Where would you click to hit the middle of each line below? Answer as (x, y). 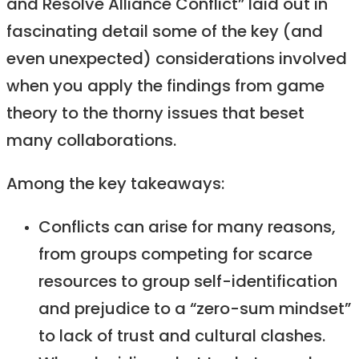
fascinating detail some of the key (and (165, 33)
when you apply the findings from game (165, 87)
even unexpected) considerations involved (177, 60)
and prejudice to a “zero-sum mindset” (195, 310)
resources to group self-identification (188, 283)
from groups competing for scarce (175, 256)
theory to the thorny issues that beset (155, 115)
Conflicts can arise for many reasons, (187, 228)
